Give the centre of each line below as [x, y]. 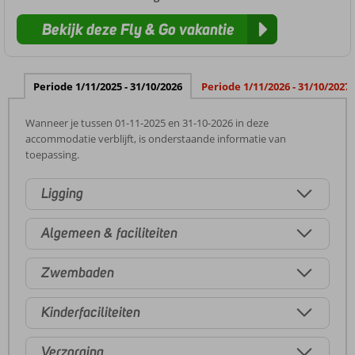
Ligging [62, 194]
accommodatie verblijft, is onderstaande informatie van [156, 138]
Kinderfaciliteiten [91, 313]
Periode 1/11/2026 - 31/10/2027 [276, 86]
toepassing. [52, 154]
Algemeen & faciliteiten [109, 233]
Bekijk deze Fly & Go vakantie [138, 29]
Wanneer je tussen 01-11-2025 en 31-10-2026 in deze [147, 122]
